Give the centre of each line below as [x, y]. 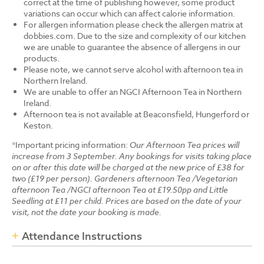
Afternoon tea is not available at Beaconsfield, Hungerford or [136, 114]
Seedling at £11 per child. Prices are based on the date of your [127, 201]
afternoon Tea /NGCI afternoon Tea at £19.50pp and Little [120, 190]
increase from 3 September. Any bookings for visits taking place [132, 156]
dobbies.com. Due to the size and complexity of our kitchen [135, 36]
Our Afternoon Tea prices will [184, 145]
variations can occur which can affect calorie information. [129, 14]
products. [42, 58]
